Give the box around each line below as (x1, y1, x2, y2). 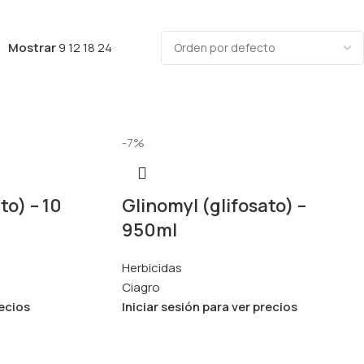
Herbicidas (121, 258, 182, 276)
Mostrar (8, 38, 58, 56)
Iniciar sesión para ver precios (121, 297, 297, 315)
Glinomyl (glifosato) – (121, 193, 306, 218)
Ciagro (121, 278, 160, 296)
